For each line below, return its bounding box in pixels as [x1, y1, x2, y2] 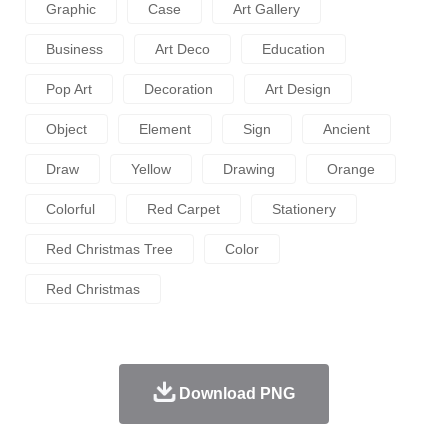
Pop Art [46, 80, 92, 97]
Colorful [46, 200, 95, 217]
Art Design [265, 80, 331, 97]
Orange [327, 160, 375, 177]
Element [139, 120, 191, 137]
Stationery [272, 200, 336, 217]
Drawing [223, 160, 275, 177]
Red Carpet [147, 200, 220, 217]
